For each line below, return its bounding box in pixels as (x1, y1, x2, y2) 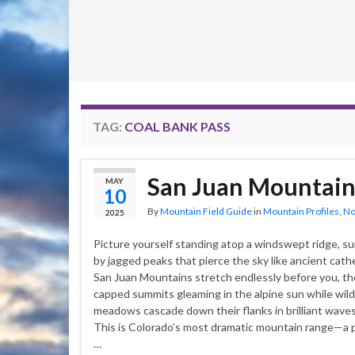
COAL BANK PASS (124, 119, 231, 134)
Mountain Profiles (263, 205, 339, 217)
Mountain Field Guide (160, 205, 252, 217)
